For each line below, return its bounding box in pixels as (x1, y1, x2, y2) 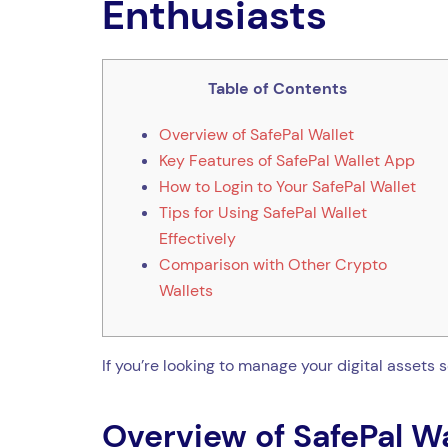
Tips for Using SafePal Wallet (159, 201, 367, 223)
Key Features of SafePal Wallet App (159, 149, 415, 171)
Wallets (159, 279, 213, 301)
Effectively (159, 227, 236, 249)
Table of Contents (207, 77, 347, 99)
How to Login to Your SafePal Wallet (159, 175, 416, 197)
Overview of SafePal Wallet (159, 123, 354, 145)
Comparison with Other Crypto (159, 253, 387, 275)
